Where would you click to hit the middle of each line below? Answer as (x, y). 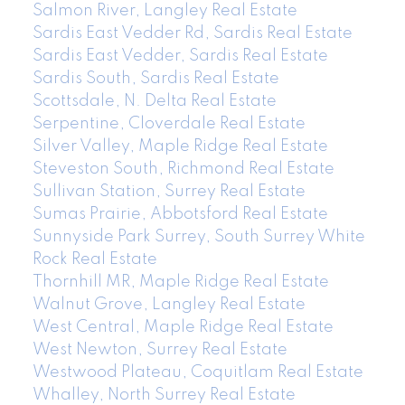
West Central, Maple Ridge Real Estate (183, 327)
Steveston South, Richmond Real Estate (183, 169)
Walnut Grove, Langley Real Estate (169, 304)
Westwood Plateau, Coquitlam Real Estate (198, 372)
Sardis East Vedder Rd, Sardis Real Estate (192, 33)
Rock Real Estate (94, 259)
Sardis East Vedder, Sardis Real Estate (180, 56)
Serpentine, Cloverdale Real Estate (169, 123)
